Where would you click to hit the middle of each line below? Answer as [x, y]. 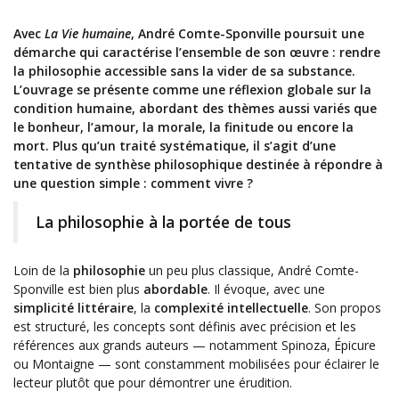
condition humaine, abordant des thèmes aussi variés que [195, 109]
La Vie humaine [88, 34]
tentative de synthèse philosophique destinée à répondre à [198, 165]
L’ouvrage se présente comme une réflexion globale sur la [192, 90]
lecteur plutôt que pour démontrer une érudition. [153, 383]
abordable [175, 289]
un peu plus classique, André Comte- [252, 271]
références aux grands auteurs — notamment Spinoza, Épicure [195, 346]
